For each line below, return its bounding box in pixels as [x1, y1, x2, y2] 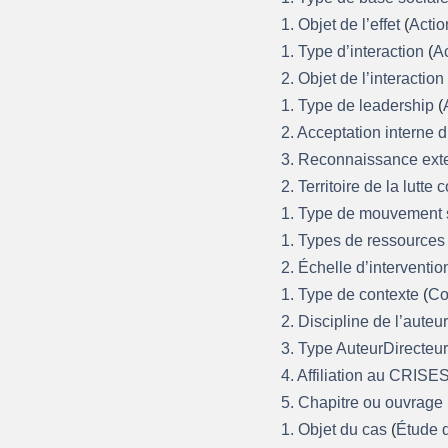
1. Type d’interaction [281, 42, 429, 60]
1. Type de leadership [281, 96, 439, 114]
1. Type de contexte [281, 285, 424, 303]
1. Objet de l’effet [281, 15, 405, 33]
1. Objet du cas [281, 420, 392, 438]
